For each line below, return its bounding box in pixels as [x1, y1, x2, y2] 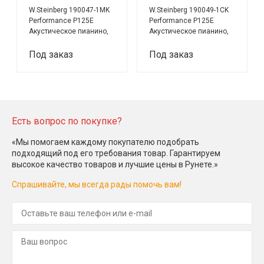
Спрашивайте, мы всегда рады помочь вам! [12, 179, 181, 189]
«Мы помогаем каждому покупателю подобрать [12, 137, 199, 147]
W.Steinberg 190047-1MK [29, 6, 110, 15]
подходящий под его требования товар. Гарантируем [12, 148, 220, 158]
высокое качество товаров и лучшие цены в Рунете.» [12, 159, 218, 169]
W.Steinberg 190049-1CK [149, 6, 229, 15]
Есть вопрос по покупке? [12, 115, 122, 127]
